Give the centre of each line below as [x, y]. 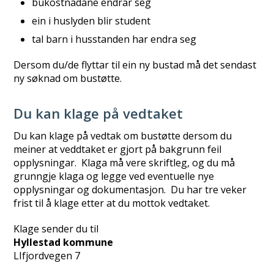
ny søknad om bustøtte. [68, 78]
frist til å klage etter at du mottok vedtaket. [112, 203]
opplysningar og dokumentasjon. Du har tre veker [130, 190]
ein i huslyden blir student [91, 21]
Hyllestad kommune [64, 242]
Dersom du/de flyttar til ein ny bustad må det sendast [135, 65]
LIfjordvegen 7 [47, 256]
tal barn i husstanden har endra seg [114, 39]
